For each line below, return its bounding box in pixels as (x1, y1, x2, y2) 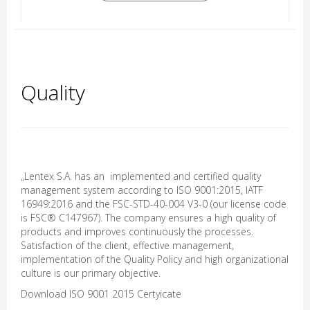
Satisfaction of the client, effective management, (21, 239, 234, 252)
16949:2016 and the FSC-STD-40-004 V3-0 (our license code (21, 197, 286, 210)
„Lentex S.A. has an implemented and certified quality (21, 170, 261, 183)
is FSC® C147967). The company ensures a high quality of (21, 211, 276, 224)
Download (21, 287, 69, 300)
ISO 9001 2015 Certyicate (69, 287, 181, 300)
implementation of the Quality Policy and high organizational (21, 253, 289, 266)
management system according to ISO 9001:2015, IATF (21, 183, 263, 197)
